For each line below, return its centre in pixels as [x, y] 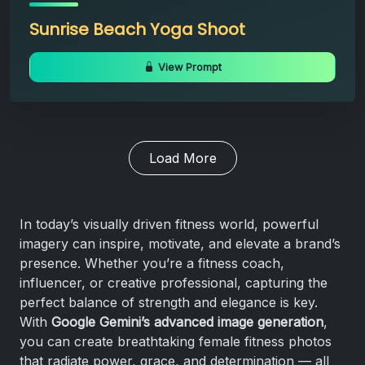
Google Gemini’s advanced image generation [187, 321]
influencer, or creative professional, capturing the [174, 282]
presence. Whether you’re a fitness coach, [152, 263]
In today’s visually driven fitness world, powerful [169, 224]
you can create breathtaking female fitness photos [176, 341]
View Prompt [188, 67]
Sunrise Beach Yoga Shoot [137, 29]
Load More [182, 158]
